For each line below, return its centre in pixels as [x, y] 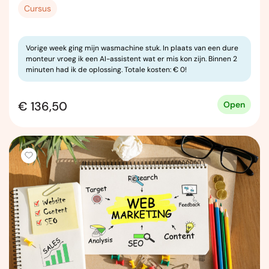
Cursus [38, 8]
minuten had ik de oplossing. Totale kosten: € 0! [106, 69]
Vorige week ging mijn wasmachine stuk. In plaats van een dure [132, 48]
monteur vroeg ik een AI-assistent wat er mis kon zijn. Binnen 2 [131, 59]
